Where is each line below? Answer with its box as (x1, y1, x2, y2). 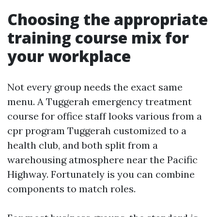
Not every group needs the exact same (7, 81, 183, 93)
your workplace (7, 46, 131, 66)
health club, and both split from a (7, 139, 158, 151)
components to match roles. (7, 183, 136, 195)
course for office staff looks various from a (7, 110, 202, 122)
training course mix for (7, 27, 189, 48)
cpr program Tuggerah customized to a (7, 124, 186, 137)
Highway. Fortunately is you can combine (7, 168, 195, 180)
